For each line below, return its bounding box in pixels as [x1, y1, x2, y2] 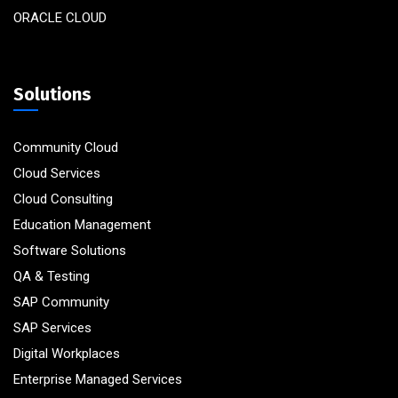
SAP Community [13, 293, 109, 310]
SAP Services [13, 319, 92, 336]
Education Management [13, 216, 151, 233]
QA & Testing [13, 267, 90, 284]
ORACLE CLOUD [13, 9, 107, 26]
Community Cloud [13, 139, 118, 155]
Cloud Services [13, 164, 100, 181]
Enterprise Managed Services [13, 370, 182, 387]
